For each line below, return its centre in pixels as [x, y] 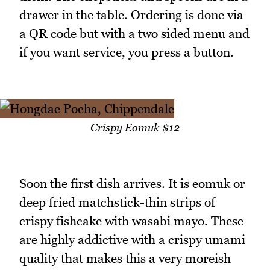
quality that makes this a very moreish [125, 258]
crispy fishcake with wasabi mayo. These [131, 221]
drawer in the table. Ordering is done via [131, 15]
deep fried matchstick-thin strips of [117, 202]
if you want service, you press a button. [127, 52]
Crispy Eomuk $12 [135, 127]
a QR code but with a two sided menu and [134, 34]
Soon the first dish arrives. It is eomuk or [132, 183]
